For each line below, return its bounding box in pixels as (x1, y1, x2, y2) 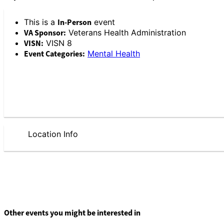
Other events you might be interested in (4, 207, 140, 218)
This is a (24, 16, 57, 27)
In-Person (57, 16, 91, 27)
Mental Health (87, 48, 140, 58)
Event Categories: (24, 48, 85, 59)
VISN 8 (43, 37, 72, 48)
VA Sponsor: (24, 27, 66, 38)
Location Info (28, 128, 78, 139)
